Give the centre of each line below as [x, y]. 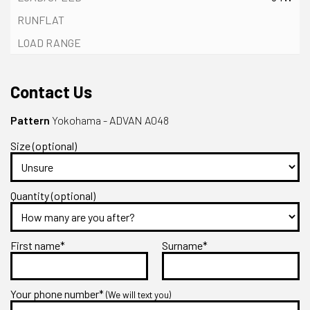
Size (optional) [44, 145]
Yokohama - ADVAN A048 [109, 120]
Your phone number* [58, 293]
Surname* [185, 245]
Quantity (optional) [53, 195]
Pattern [30, 120]
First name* [38, 245]
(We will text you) [138, 294]
